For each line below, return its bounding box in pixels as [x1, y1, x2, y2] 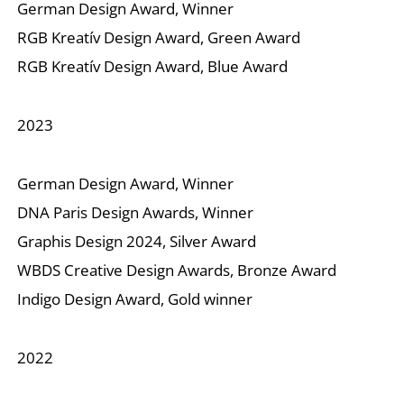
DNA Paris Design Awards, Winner [17, 202, 254, 224]
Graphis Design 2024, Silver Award [17, 231, 257, 252]
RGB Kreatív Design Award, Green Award [17, 27, 301, 49]
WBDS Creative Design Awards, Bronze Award [17, 260, 337, 281]
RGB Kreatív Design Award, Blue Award [17, 56, 289, 78]
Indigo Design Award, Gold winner [17, 289, 253, 310]
